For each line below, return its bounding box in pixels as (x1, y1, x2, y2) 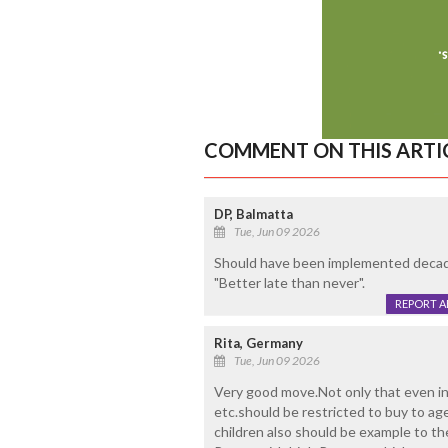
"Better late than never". (213, 274, 365, 292)
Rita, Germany (213, 335, 303, 352)
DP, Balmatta (213, 206, 293, 223)
